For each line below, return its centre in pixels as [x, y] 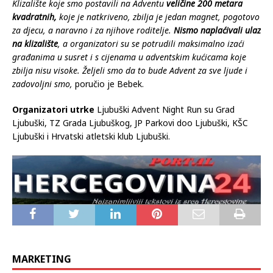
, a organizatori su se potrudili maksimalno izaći [151, 43]
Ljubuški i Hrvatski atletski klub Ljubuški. [91, 136]
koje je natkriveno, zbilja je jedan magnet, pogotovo [158, 16]
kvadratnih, [34, 16]
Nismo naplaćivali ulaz [217, 30]
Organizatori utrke [53, 109]
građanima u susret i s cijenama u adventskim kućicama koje [129, 57]
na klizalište [35, 43]
